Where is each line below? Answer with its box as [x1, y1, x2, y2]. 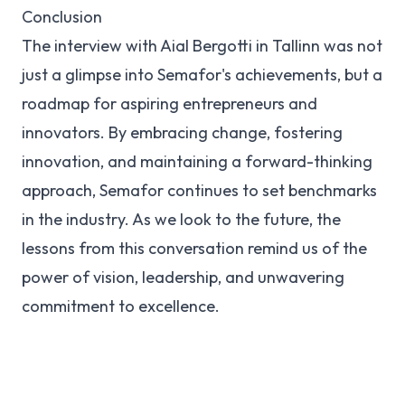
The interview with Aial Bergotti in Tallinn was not [22, 35, 382, 56]
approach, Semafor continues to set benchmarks [22, 180, 377, 201]
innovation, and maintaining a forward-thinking [22, 151, 372, 172]
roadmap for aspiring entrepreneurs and [22, 93, 317, 114]
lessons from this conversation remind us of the [22, 238, 367, 259]
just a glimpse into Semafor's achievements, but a [22, 64, 382, 85]
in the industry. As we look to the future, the [22, 209, 341, 230]
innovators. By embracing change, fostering [22, 122, 343, 143]
